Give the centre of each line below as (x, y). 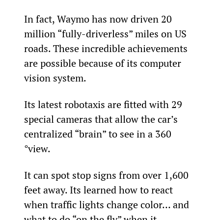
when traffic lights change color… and (108, 204)
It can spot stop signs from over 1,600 (107, 175)
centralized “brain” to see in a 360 (99, 134)
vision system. (55, 78)
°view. (37, 148)
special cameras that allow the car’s (102, 119)
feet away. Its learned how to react (99, 190)
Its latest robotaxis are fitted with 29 (104, 104)
